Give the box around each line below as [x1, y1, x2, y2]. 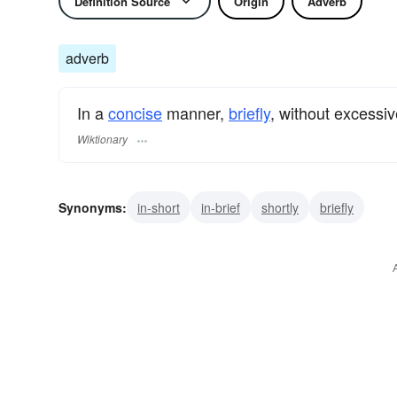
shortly [261, 198, 299, 217]
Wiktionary [77, 131, 128, 147]
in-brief [201, 198, 240, 217]
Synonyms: [58, 198, 127, 217]
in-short [137, 198, 180, 217]
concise [108, 101, 162, 124]
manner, [162, 101, 229, 124]
